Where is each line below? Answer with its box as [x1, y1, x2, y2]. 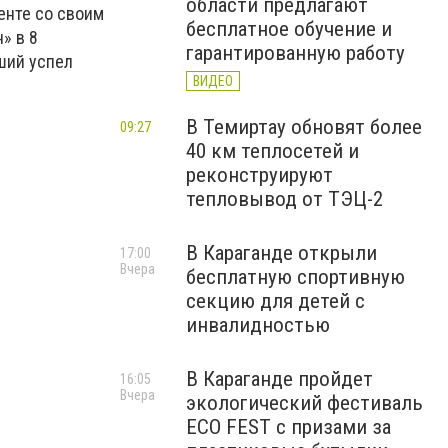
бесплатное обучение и [186, 17, 392, 41]
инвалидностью [186, 313, 330, 337]
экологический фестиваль [186, 391, 423, 415]
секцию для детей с [186, 289, 365, 313]
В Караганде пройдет [186, 367, 373, 391]
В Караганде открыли [186, 241, 377, 265]
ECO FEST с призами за [186, 415, 391, 439]
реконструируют [186, 163, 333, 187]
